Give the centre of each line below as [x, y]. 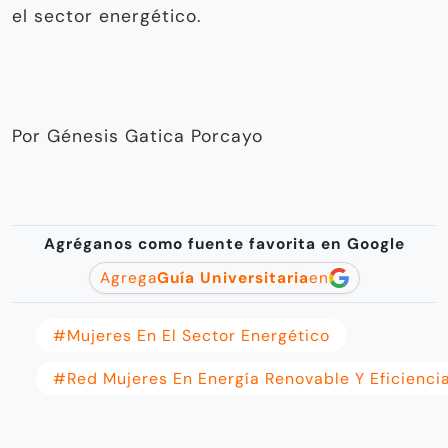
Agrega [128, 277]
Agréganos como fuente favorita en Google [224, 243]
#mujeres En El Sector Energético [191, 335]
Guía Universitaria [232, 277]
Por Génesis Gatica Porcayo [137, 135]
